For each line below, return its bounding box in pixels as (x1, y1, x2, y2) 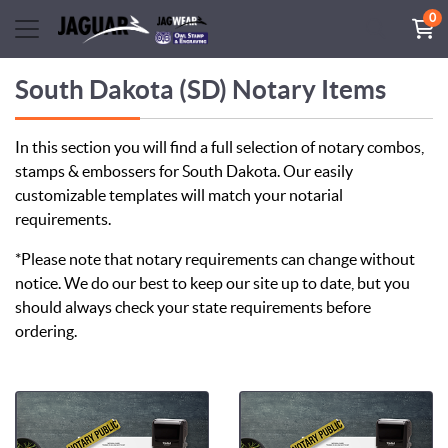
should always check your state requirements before (15, 297, 371, 316)
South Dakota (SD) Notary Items (15, 74, 386, 104)
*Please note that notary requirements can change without (15, 249, 415, 268)
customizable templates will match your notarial (15, 185, 343, 204)
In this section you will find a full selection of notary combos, (15, 137, 424, 156)
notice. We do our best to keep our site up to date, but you (15, 273, 410, 292)
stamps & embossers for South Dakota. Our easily (15, 161, 353, 180)
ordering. (15, 321, 77, 340)
